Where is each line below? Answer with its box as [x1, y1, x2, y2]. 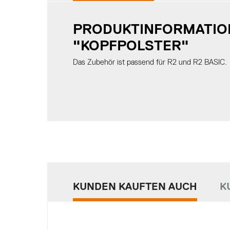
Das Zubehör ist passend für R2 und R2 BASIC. [73, 59, 227, 66]
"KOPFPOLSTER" [73, 40, 189, 53]
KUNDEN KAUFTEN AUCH [73, 182, 197, 192]
